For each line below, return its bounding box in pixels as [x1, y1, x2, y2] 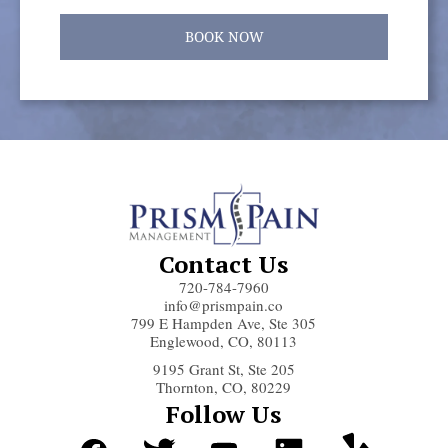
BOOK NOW [184, 26, 264, 46]
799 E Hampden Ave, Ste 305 [131, 312, 317, 333]
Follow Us [166, 397, 282, 430]
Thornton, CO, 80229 [156, 376, 292, 397]
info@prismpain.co [164, 294, 284, 315]
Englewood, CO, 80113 [150, 330, 298, 351]
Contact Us [159, 247, 289, 280]
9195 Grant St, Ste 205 [152, 358, 295, 379]
